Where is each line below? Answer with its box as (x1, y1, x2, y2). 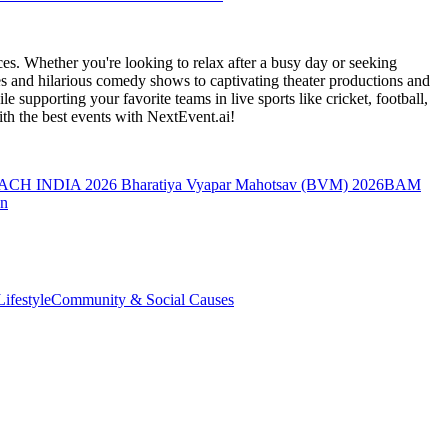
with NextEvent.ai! (115, 108, 235, 126)
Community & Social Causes (51, 290, 234, 308)
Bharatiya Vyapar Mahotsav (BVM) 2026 (117, 176, 384, 194)
